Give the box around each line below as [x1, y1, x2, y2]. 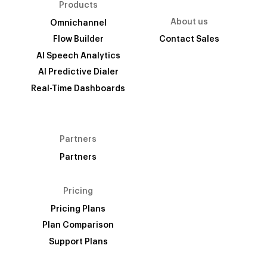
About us [170, 17, 208, 26]
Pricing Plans [51, 204, 105, 213]
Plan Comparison [42, 221, 114, 230]
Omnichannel [49, 18, 107, 27]
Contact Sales [159, 35, 219, 44]
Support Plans [48, 237, 108, 246]
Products [58, 1, 98, 10]
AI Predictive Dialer [38, 68, 119, 77]
